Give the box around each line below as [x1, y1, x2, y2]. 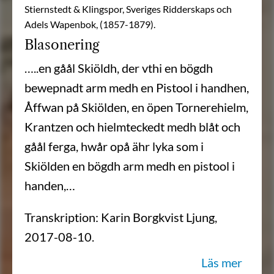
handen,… [24, 178, 75, 193]
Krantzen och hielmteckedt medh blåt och [24, 119, 240, 135]
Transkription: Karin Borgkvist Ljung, [24, 210, 217, 225]
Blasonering [24, 37, 99, 54]
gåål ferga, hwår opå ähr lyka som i [24, 139, 204, 154]
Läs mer [201, 255, 242, 270]
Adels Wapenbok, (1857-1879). [24, 18, 155, 31]
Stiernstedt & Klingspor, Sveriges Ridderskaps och [24, 3, 232, 15]
